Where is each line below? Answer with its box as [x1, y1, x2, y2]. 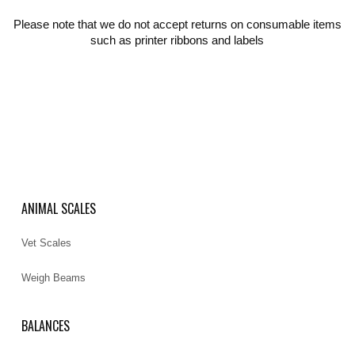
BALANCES [21, 315, 71, 335]
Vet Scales [21, 236, 72, 249]
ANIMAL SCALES [21, 198, 97, 218]
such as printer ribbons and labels [90, 33, 265, 47]
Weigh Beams [21, 271, 86, 284]
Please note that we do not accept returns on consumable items [13, 17, 342, 31]
